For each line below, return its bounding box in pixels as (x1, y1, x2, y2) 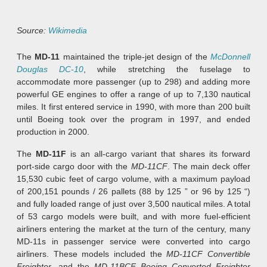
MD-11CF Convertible (166, 249, 251, 259)
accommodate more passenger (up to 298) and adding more (17, 77, 250, 87)
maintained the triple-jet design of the (60, 52, 210, 62)
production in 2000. (17, 127, 89, 137)
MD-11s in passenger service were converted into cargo (17, 237, 250, 247)
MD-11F (36, 149, 66, 159)
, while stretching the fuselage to (83, 64, 251, 74)
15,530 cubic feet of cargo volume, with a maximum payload (17, 174, 250, 184)
